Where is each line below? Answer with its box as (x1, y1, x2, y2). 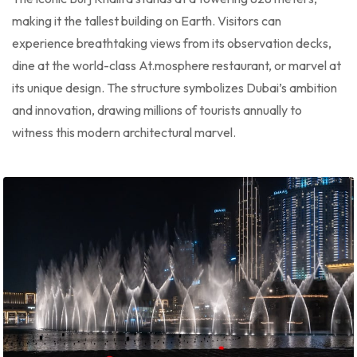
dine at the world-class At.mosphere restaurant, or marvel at (12, 57, 341, 73)
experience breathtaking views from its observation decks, (12, 35, 331, 51)
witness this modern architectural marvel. (12, 124, 236, 140)
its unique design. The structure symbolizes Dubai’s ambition (12, 80, 337, 96)
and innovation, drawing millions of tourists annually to (12, 102, 302, 118)
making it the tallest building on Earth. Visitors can (12, 13, 281, 29)
